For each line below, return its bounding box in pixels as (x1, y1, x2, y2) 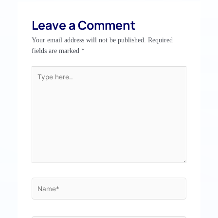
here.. (31, 78, 47, 86)
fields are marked (32, 47, 82, 54)
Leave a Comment (32, 16, 136, 34)
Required (148, 36, 173, 44)
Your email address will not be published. (32, 36, 146, 44)
